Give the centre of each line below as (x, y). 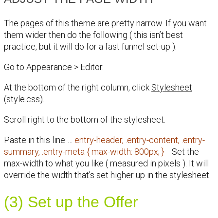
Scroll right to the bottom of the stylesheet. (85, 119)
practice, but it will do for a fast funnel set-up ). (90, 46)
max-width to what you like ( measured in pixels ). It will (106, 163)
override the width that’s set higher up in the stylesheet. (107, 175)
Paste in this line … (39, 140)
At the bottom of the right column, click (78, 87)
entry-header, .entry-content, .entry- (140, 140)
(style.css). (24, 99)
